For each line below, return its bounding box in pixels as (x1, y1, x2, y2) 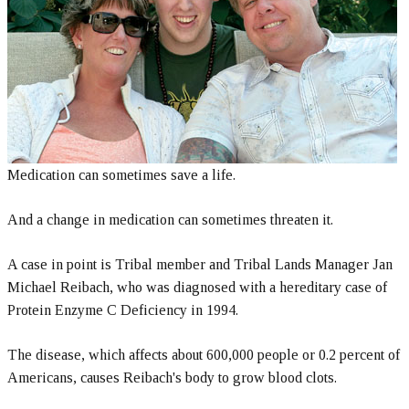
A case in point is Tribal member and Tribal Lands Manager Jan (7, 257, 393, 272)
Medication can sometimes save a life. (7, 167, 236, 183)
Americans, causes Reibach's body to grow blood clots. (7, 370, 337, 385)
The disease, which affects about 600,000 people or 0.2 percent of (7, 347, 400, 362)
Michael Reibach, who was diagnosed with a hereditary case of (7, 279, 387, 295)
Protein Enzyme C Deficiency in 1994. (7, 302, 238, 318)
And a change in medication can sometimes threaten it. (7, 212, 333, 227)
